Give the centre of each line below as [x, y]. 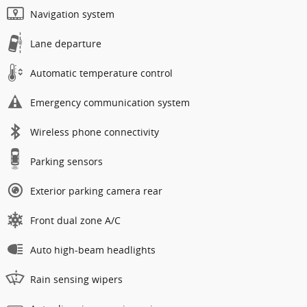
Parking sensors [66, 161]
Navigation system [72, 14]
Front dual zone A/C [75, 220]
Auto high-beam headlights [93, 249]
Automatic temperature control [101, 73]
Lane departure [66, 43]
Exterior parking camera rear [96, 191]
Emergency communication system [110, 102]
